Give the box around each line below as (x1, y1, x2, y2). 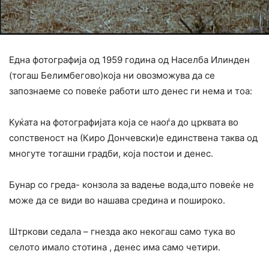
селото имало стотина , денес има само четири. (9, 241, 220, 253)
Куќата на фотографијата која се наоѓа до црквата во (9, 116, 238, 128)
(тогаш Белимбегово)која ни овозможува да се (9, 69, 215, 81)
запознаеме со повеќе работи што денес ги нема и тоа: (9, 85, 252, 97)
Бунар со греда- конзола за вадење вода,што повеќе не (9, 178, 254, 190)
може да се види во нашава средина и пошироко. (9, 194, 225, 206)
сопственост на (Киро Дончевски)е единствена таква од (9, 131, 258, 144)
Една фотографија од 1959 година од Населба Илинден (9, 53, 250, 65)
